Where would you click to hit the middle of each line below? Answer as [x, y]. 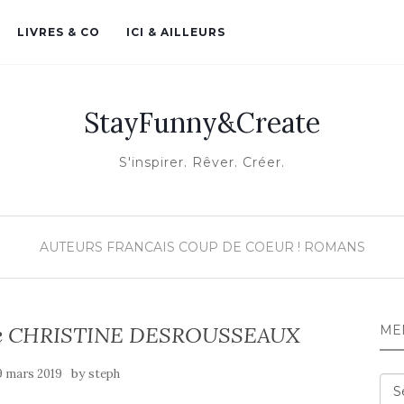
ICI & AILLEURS [174, 32]
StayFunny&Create [202, 123]
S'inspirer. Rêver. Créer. [202, 162]
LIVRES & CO [57, 32]
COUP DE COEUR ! [239, 247]
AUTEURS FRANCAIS [107, 247]
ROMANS [334, 247]
